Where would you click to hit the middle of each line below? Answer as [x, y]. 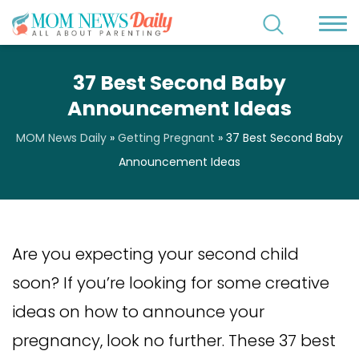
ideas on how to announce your [138, 312]
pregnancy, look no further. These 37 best [174, 341]
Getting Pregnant [166, 138]
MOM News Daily [61, 138]
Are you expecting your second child [155, 254]
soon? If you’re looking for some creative [171, 283]
